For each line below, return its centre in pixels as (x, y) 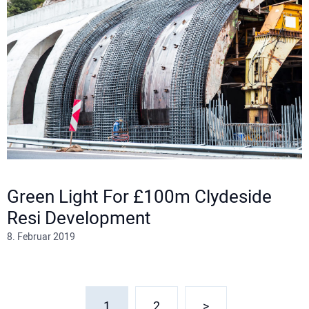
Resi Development (79, 218)
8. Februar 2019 (41, 237)
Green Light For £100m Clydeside (139, 197)
